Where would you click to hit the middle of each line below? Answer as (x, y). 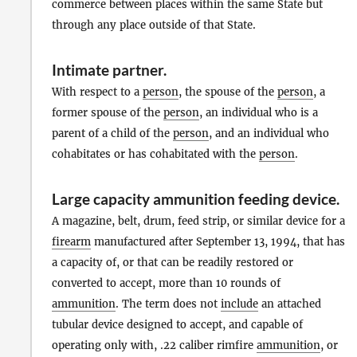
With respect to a (97, 92)
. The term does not (168, 304)
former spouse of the (108, 112)
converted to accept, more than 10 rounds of (166, 283)
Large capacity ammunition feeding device (194, 198)
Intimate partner (108, 69)
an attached (290, 304)
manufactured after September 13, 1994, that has (218, 241)
